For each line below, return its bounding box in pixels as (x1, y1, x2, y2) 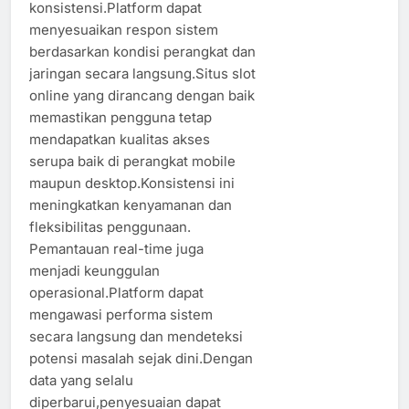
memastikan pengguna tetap (29, 108, 212, 126)
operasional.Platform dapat (29, 283, 204, 301)
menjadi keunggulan (29, 261, 160, 279)
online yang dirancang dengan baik (29, 86, 255, 104)
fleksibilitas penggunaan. (29, 217, 191, 236)
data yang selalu (29, 371, 133, 389)
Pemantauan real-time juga (29, 239, 204, 257)
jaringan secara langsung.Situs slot (29, 64, 256, 82)
